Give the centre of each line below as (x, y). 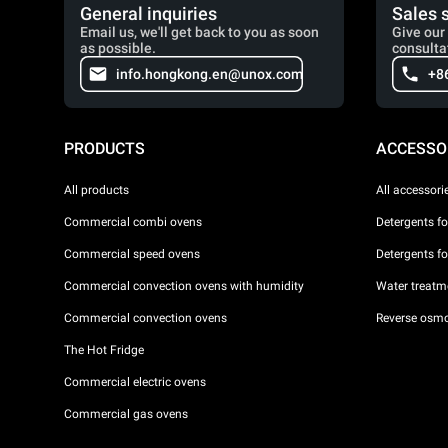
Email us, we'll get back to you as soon (199, 32)
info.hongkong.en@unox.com (209, 74)
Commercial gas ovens (126, 413)
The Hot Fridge (104, 349)
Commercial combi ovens (133, 221)
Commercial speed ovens (132, 253)
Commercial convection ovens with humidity (184, 285)
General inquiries (148, 13)
